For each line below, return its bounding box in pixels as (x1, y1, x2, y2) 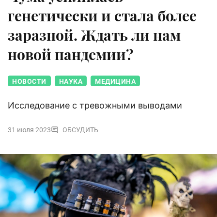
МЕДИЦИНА (95, 77, 136, 86)
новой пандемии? (8, 45, 133, 64)
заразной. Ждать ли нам (8, 25, 181, 45)
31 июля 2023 (8, 126, 51, 134)
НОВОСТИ (12, 77, 46, 86)
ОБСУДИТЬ (62, 126, 98, 134)
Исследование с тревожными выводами (8, 100, 182, 111)
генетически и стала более (8, 6, 197, 26)
